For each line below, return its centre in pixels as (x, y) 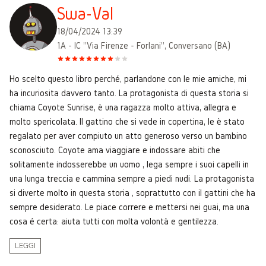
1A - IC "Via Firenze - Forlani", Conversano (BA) (144, 45)
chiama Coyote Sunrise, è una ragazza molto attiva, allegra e (123, 107)
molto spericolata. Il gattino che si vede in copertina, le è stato (127, 121)
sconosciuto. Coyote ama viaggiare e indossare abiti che (115, 150)
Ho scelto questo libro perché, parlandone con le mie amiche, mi (128, 78)
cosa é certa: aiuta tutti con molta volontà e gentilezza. (114, 221)
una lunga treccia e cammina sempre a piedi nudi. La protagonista (132, 178)
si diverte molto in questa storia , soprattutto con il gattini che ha (132, 192)
